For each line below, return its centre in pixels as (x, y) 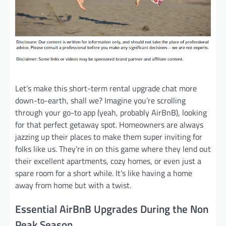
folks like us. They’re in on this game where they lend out (113, 149)
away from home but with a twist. (73, 185)
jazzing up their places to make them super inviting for (109, 136)
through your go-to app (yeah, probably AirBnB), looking (111, 112)
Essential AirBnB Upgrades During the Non (112, 209)
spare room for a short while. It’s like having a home (104, 173)
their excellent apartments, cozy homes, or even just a (108, 161)
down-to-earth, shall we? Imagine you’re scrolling (100, 100)
